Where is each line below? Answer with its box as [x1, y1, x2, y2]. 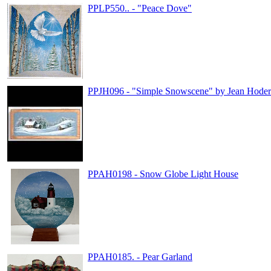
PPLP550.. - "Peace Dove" [88, 3, 192, 13]
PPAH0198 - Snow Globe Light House [88, 169, 238, 179]
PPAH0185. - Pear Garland [88, 252, 192, 262]
